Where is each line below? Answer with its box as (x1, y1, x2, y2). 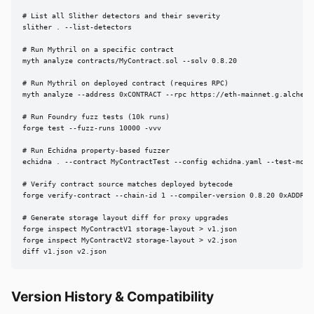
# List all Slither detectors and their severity (22, 12, 220, 20)
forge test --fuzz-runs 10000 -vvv (22, 124, 161, 132)
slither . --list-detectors (22, 23, 132, 32)
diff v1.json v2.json (22, 247, 107, 256)
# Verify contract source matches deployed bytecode (22, 180, 233, 189)
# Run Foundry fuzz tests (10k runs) (22, 113, 170, 121)
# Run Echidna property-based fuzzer (22, 146, 170, 155)
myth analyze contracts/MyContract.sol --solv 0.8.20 (22, 57, 237, 65)
